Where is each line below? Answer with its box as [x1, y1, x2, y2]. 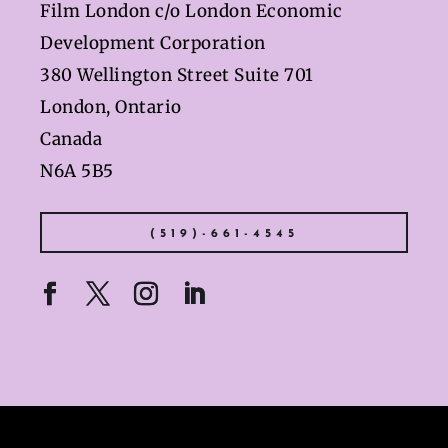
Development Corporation [40, 32, 266, 55]
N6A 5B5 [40, 160, 114, 183]
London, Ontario [40, 96, 182, 119]
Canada [40, 128, 102, 151]
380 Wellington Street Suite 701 [40, 64, 314, 87]
